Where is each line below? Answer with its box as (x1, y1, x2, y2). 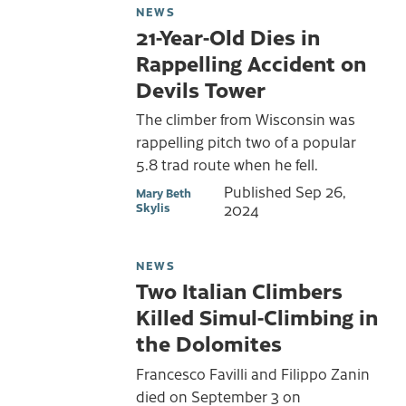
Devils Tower (136, 73, 266, 103)
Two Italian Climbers (136, 275, 343, 304)
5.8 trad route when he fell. (136, 154, 318, 175)
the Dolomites (136, 327, 282, 357)
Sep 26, (295, 180, 347, 201)
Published (224, 180, 296, 201)
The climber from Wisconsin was (136, 109, 355, 130)
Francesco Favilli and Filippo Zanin (136, 362, 370, 383)
